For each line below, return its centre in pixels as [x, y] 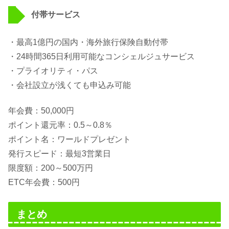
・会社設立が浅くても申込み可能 [70, 85]
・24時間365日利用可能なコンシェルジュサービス [101, 56]
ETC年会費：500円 [44, 182]
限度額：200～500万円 [51, 168]
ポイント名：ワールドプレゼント [70, 140]
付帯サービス [56, 15]
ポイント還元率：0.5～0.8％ [60, 125]
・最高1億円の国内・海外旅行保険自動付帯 [88, 42]
